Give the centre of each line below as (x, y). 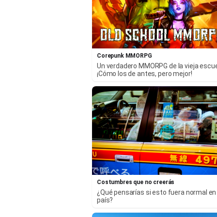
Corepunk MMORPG (124, 55)
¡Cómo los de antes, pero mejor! (145, 73)
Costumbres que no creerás (136, 182)
